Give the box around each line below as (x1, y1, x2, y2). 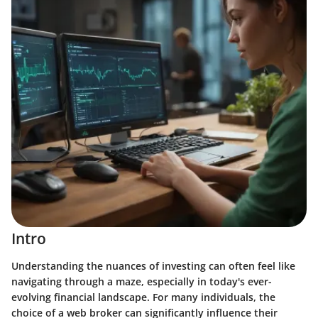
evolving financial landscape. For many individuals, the (11, 290, 275, 304)
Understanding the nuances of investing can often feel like (11, 258, 295, 273)
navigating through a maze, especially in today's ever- (11, 274, 272, 288)
